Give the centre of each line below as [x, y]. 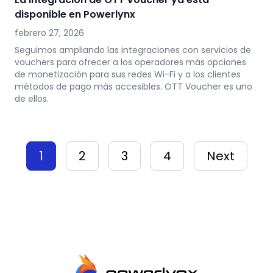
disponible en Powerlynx [75, 14]
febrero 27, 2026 [49, 33]
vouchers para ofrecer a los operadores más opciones [130, 62]
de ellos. [32, 99]
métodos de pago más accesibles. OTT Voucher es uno [133, 87]
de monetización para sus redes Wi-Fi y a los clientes [128, 74]
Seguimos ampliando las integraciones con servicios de [133, 50]
